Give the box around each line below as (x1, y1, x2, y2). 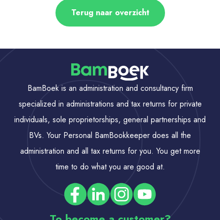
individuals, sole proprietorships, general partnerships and (14, 114, 206, 126)
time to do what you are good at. (55, 161, 165, 173)
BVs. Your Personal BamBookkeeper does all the (29, 130, 191, 141)
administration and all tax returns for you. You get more (20, 145, 200, 157)
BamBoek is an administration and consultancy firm (27, 82, 193, 94)
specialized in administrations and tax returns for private (18, 98, 202, 110)
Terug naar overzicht (71, 6, 149, 18)
